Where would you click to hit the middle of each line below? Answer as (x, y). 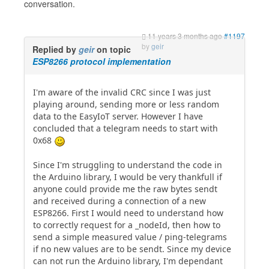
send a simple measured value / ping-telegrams (130, 237)
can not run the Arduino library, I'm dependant (128, 261)
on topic (113, 49)
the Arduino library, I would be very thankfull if (128, 177)
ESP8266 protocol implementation (102, 61)
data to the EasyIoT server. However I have (118, 116)
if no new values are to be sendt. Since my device (132, 249)
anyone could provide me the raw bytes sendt (125, 189)
